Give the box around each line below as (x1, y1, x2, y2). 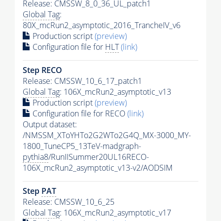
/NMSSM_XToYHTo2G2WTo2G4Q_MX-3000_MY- (23, 129, 191, 141)
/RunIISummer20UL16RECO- (48, 151, 149, 162)
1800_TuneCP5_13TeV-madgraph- (23, 140, 141, 151)
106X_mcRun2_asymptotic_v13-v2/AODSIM (23, 162, 173, 173)
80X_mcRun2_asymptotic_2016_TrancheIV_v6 (23, 19, 181, 31)
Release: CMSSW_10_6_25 (23, 196, 114, 207)
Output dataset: (23, 118, 77, 130)
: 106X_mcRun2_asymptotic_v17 (60, 207, 171, 218)
